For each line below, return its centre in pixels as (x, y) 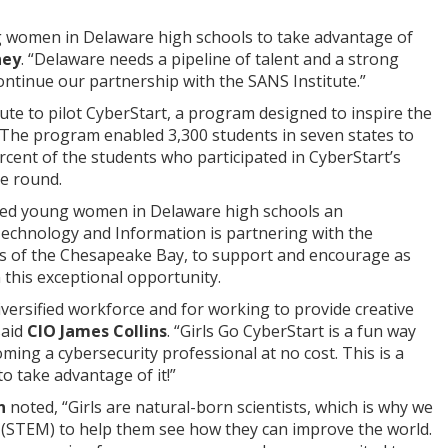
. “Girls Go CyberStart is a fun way (291, 331)
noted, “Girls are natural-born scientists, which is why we (219, 407)
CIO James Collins (97, 331)
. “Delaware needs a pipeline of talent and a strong (210, 59)
